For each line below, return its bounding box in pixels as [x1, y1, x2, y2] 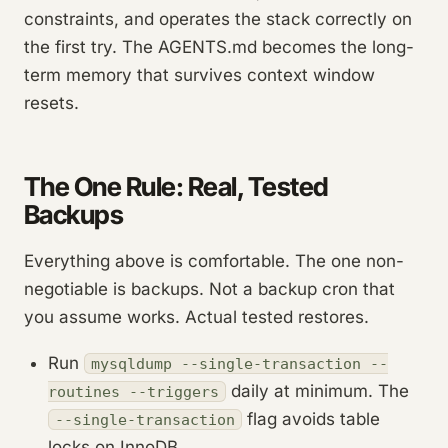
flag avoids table [242, 409, 380, 430]
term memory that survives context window [24, 65, 375, 86]
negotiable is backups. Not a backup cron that [24, 279, 395, 300]
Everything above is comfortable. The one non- [24, 251, 404, 272]
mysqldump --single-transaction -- [91, 355, 388, 373]
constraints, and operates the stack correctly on [24, 9, 412, 30]
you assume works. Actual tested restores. [24, 307, 369, 328]
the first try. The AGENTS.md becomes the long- [24, 37, 414, 58]
